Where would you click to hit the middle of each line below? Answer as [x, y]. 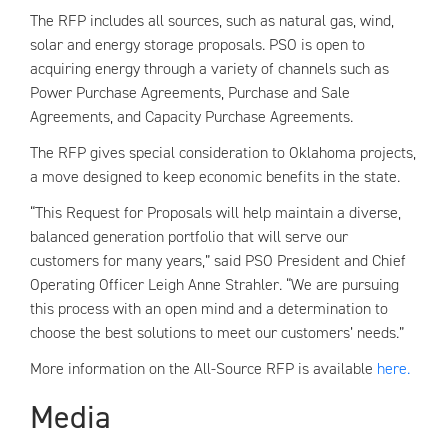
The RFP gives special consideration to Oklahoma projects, [223, 152]
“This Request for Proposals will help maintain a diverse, [215, 212]
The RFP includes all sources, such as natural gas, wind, [212, 20]
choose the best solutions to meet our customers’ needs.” [217, 332]
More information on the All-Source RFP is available [203, 368]
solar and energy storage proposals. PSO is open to [197, 44]
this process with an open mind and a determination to [209, 308]
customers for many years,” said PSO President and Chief [218, 260]
